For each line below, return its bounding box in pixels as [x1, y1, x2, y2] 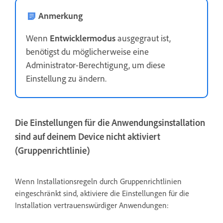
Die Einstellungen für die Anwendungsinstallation [15, 117, 205, 129]
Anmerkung [38, 10, 83, 21]
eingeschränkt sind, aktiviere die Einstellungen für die [15, 188, 189, 199]
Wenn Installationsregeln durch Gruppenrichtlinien [15, 176, 182, 187]
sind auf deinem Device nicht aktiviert [15, 131, 160, 143]
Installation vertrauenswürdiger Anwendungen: [15, 200, 169, 211]
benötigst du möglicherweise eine [26, 46, 149, 57]
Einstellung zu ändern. [26, 73, 107, 84]
